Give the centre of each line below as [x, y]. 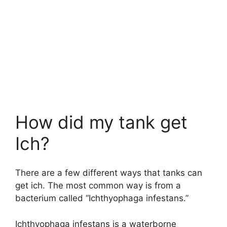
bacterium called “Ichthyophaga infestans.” [102, 198]
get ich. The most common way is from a [98, 186]
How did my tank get [101, 122]
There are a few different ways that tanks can [109, 173]
